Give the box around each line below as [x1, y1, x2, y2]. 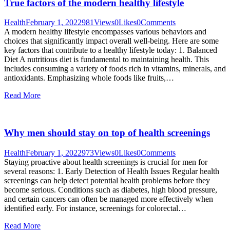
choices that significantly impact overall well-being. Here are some [4, 36, 219, 46]
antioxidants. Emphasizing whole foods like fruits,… [4, 73, 174, 83]
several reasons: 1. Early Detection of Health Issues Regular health [4, 166, 219, 176]
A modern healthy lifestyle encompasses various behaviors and [4, 27, 206, 36]
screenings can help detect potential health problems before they [4, 176, 210, 185]
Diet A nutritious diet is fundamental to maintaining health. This [4, 55, 209, 64]
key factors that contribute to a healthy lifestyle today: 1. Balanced [4, 46, 217, 55]
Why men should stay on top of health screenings [4, 127, 210, 138]
